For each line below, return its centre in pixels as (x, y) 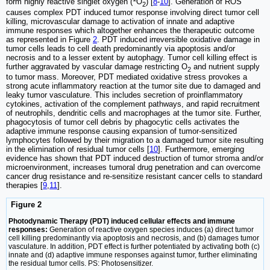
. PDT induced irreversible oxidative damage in (178, 39)
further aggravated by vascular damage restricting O (97, 66)
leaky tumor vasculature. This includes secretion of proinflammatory (124, 95)
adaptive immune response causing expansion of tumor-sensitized (121, 131)
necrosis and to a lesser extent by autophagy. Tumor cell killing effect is (132, 57)
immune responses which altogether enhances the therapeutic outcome (130, 30)
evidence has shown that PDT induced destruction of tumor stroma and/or (135, 159)
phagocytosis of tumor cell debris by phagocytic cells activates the (123, 122)
